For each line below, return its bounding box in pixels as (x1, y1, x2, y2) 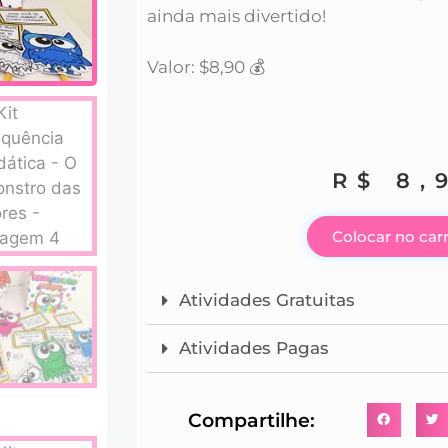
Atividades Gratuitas (179, 290, 355, 311)
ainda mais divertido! (147, 6, 326, 27)
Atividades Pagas (179, 338, 329, 359)
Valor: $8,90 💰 (147, 56, 265, 77)
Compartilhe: (188, 408, 316, 432)
